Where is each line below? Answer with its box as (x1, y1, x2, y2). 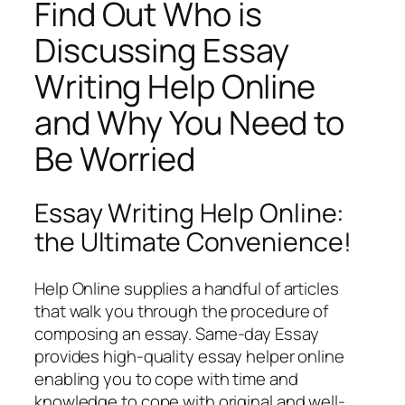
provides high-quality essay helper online (34, 344, 344, 369)
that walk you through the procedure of (34, 299, 329, 324)
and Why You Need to (34, 99, 345, 145)
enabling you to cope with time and (34, 367, 298, 391)
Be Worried (34, 136, 195, 181)
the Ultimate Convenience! (34, 223, 352, 259)
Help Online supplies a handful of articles (34, 277, 339, 301)
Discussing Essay (34, 27, 290, 72)
